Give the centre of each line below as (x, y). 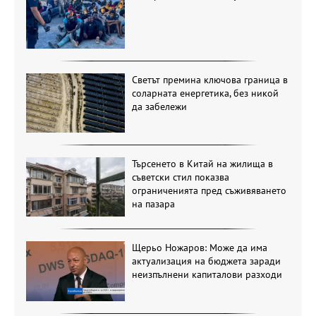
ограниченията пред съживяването (209, 190)
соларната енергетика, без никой (205, 93)
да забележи (159, 106)
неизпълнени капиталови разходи (207, 275)
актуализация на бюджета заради (206, 261)
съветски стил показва (180, 177)
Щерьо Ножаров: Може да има (199, 248)
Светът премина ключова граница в (209, 79)
